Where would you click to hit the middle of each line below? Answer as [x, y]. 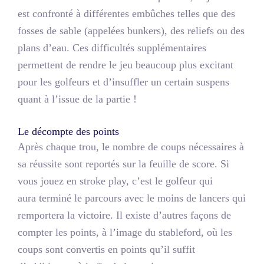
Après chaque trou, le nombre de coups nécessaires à [131, 146]
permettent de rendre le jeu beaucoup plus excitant [126, 65]
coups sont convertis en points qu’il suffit [106, 249]
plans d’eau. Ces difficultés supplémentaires [112, 47]
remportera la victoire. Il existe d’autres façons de [124, 215]
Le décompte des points [68, 131]
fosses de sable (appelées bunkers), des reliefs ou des [131, 30]
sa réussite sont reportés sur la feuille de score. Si [123, 164]
